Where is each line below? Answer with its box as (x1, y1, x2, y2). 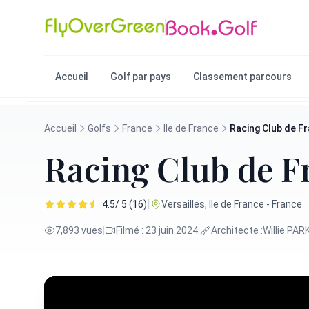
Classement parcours (193, 71, 292, 82)
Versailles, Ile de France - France (161, 199, 302, 210)
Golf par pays (110, 71, 171, 82)
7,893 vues (55, 225, 103, 236)
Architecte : (211, 225, 263, 236)
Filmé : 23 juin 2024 (116, 225, 198, 236)
